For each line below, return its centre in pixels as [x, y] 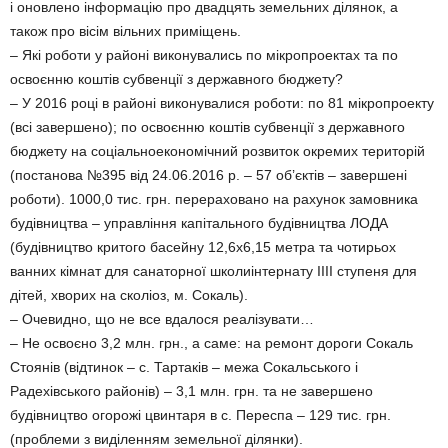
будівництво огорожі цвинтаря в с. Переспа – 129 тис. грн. [200, 415]
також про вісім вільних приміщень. [125, 31]
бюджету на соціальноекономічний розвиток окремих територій [217, 151]
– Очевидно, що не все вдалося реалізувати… [162, 319]
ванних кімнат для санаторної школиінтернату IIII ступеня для [213, 271]
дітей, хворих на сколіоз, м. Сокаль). [129, 295]
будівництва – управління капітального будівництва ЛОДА [199, 223]
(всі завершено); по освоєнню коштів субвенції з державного [207, 127]
